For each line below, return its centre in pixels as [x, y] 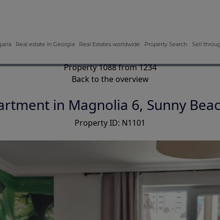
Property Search [166, 44]
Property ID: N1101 [110, 123]
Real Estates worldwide [110, 44]
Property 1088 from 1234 [110, 67]
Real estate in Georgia [45, 44]
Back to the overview [110, 79]
